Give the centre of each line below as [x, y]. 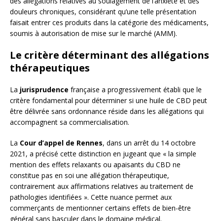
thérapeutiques [50, 68]
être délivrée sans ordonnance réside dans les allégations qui [107, 111]
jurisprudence [44, 90]
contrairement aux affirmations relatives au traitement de [102, 186]
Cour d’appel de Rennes [61, 143]
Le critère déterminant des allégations [110, 55]
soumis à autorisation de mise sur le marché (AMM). [93, 34]
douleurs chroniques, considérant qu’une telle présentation [103, 12]
